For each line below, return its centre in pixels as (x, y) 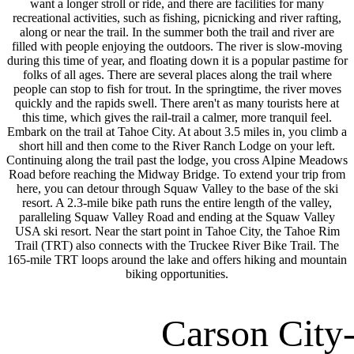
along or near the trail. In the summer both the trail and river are (177, 32)
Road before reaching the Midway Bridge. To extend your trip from (177, 174)
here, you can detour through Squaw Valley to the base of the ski (177, 188)
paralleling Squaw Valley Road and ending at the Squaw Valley (177, 217)
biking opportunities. (177, 274)
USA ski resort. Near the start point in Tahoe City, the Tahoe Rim (177, 231)
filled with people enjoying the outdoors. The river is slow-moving (177, 46)
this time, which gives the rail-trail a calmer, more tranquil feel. (177, 117)
